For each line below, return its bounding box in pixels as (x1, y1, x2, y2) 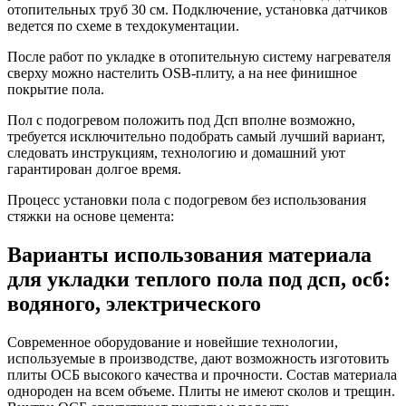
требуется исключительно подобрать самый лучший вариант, (7, 128, 385, 144)
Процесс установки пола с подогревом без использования (7, 191, 366, 208)
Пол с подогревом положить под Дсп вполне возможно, (7, 111, 355, 128)
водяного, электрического (7, 291, 261, 315)
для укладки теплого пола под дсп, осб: (7, 266, 391, 291)
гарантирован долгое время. (7, 160, 181, 177)
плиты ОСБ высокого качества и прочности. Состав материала (7, 366, 397, 382)
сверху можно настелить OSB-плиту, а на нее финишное (7, 64, 357, 81)
